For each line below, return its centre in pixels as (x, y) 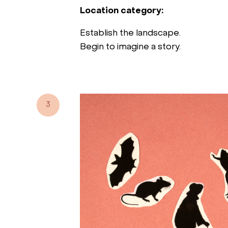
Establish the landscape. (130, 33)
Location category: (122, 11)
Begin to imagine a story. (130, 47)
